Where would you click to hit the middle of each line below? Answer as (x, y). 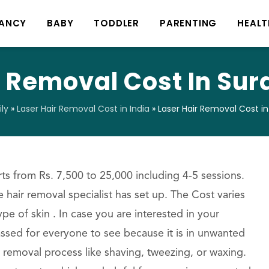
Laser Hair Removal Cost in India (83, 109)
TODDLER (117, 23)
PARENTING (189, 23)
